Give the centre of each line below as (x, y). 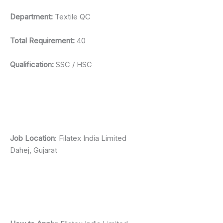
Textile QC (72, 16)
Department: (31, 16)
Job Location (32, 138)
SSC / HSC (73, 64)
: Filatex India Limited (91, 138)
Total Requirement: (42, 40)
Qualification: (32, 64)
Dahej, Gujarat (34, 150)
